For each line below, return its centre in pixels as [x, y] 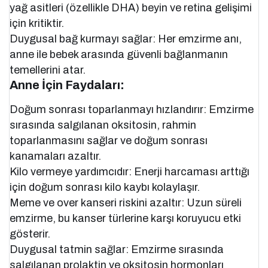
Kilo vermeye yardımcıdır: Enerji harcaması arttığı [130, 172]
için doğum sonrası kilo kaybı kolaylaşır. [105, 188]
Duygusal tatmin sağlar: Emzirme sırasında [117, 250]
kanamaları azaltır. [56, 156]
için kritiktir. [37, 24]
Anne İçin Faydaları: [67, 85]
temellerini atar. [48, 70]
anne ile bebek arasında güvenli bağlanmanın [119, 55]
